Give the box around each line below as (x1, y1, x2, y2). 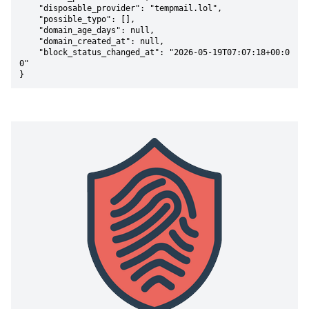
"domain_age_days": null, (19, 26, 39, 35)
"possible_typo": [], (19, 14, 39, 24)
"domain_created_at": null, (19, 37, 39, 46)
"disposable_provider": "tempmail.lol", (19, 3, 39, 13)
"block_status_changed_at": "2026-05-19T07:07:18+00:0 (19, 48, 39, 57)
